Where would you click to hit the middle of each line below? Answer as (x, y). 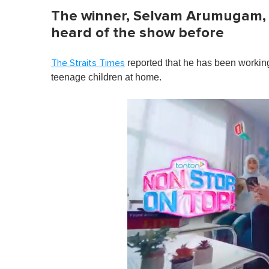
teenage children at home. (106, 77)
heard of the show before (138, 33)
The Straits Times (88, 63)
